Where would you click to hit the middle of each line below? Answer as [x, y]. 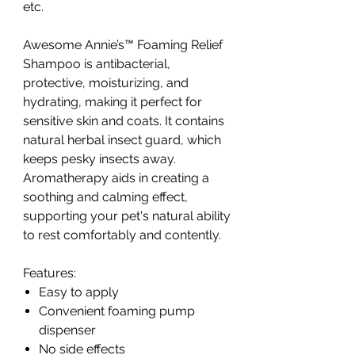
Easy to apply [79, 292]
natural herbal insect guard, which [122, 140]
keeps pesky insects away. [99, 159]
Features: [50, 273]
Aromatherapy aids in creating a [116, 178]
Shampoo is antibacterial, [97, 64]
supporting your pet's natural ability [127, 216]
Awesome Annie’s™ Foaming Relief [123, 45]
